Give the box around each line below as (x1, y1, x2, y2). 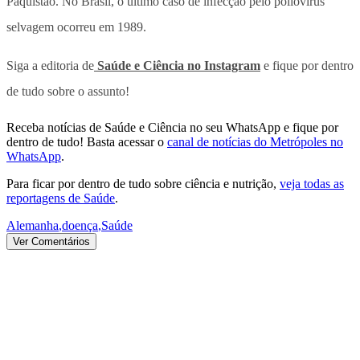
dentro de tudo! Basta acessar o (6, 134, 164, 149)
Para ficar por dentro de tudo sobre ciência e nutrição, (6, 176, 276, 190)
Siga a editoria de (6, 58, 94, 72)
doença (62, 218, 98, 232)
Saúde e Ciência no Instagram (94, 58, 260, 72)
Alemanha (6, 218, 59, 232)
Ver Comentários (13, 235, 90, 247)
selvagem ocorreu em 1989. (6, 19, 146, 34)
